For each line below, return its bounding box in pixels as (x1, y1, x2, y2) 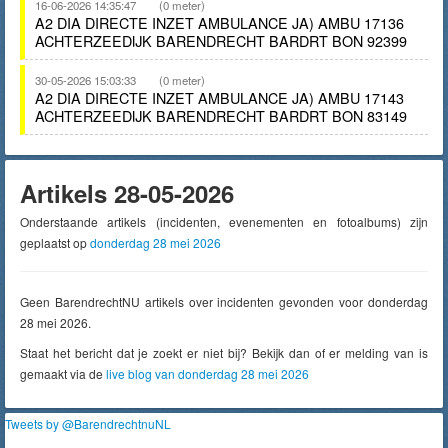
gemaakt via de (20, 365, 106, 382)
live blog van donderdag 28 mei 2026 (106, 365, 309, 382)
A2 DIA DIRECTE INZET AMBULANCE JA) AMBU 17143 (35, 87, 404, 108)
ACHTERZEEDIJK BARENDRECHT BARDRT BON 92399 (35, 30, 407, 51)
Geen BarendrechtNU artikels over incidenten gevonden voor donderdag (20, 293, 428, 310)
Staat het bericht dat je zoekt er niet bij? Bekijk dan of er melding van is (20, 344, 428, 361)
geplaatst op (20, 234, 90, 251)
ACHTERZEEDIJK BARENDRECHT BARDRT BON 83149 (35, 105, 407, 126)
